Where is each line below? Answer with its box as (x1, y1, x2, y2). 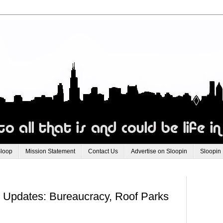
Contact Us (88, 148, 118, 155)
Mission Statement (25, 148, 75, 155)
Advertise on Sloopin (131, 148, 187, 155)
